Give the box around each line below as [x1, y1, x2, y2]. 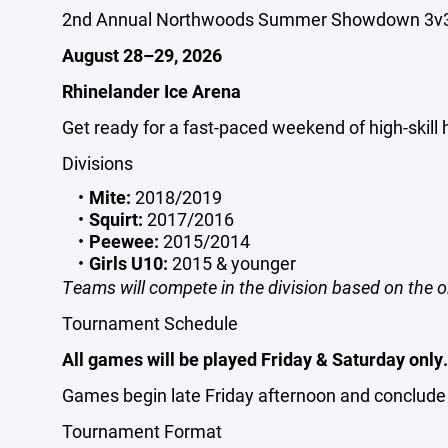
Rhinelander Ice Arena [62, 79, 241, 103]
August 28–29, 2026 [62, 43, 222, 67]
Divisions [62, 151, 133, 175]
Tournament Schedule [62, 311, 238, 335]
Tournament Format [62, 419, 222, 443]
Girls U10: [88, 251, 168, 275]
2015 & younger [167, 251, 296, 275]
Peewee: [88, 229, 159, 253]
